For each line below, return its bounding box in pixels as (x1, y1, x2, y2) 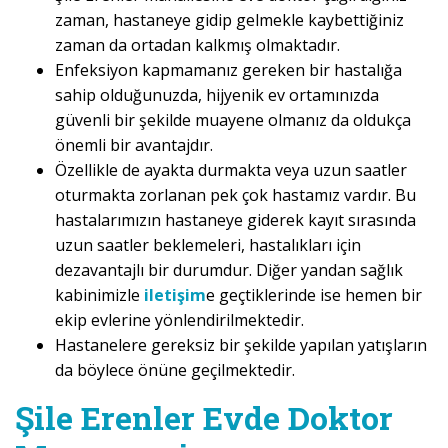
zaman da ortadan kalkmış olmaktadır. (55, 34, 340, 57)
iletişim (144, 284, 206, 307)
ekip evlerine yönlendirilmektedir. (55, 309, 304, 332)
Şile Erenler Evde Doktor (15, 396, 393, 440)
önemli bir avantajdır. (55, 134, 213, 157)
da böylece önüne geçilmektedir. (55, 359, 295, 382)
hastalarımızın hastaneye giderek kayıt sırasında (55, 209, 416, 232)
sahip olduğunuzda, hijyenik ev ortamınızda (55, 84, 379, 107)
